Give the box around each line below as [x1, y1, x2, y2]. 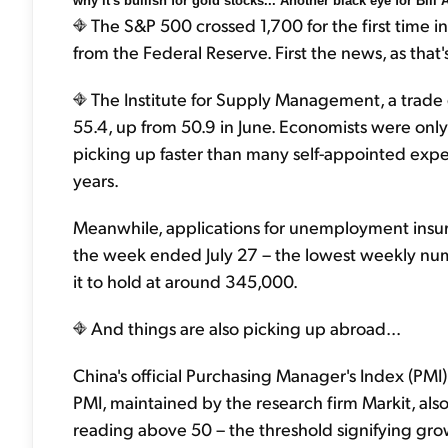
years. [73, 168, 119, 191]
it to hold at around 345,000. [73, 269, 298, 292]
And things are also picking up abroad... [87, 316, 401, 339]
